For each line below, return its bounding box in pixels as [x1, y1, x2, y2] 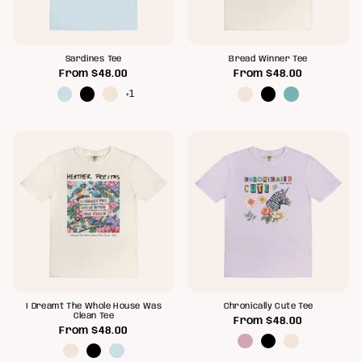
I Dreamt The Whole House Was [25, 301, 162, 311]
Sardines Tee [65, 55, 122, 65]
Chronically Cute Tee [223, 301, 314, 311]
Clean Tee [73, 311, 115, 321]
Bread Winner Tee [229, 55, 308, 65]
